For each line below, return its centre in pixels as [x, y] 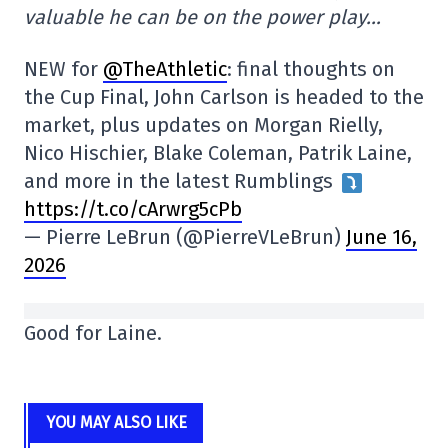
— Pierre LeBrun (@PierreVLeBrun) [185, 236]
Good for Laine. [93, 332]
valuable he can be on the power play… [205, 16]
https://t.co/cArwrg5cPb [133, 208]
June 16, [381, 236]
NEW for [63, 68]
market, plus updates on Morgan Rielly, [203, 124]
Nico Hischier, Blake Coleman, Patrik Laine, [218, 152]
